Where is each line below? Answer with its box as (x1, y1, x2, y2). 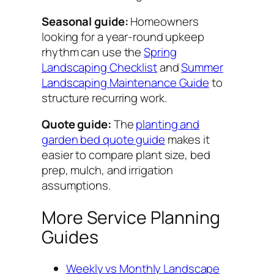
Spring (144, 43, 177, 60)
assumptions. (42, 177, 111, 194)
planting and (136, 116, 200, 133)
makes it (165, 131, 210, 148)
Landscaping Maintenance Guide (42, 74, 210, 91)
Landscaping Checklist (42, 59, 157, 75)
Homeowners (128, 13, 199, 29)
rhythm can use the (42, 43, 144, 60)
